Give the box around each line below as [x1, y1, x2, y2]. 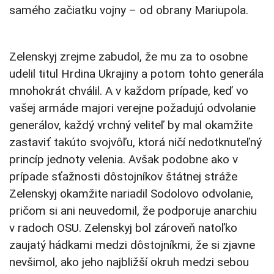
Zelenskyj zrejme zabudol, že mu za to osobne [9, 50, 248, 64]
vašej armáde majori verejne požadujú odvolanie [9, 101, 256, 116]
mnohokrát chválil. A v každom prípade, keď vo [9, 84, 248, 98]
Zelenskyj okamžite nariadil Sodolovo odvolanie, [9, 187, 253, 201]
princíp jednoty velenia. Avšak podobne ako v [9, 152, 238, 167]
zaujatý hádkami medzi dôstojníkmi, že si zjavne [9, 238, 255, 253]
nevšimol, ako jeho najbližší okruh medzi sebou [9, 255, 249, 270]
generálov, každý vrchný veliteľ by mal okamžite [9, 118, 253, 133]
